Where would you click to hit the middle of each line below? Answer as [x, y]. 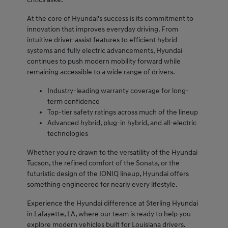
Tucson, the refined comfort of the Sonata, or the [103, 163]
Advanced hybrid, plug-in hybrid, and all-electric [122, 123]
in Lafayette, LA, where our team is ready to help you [109, 214]
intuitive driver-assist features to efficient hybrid [102, 40]
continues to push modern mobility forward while [104, 62]
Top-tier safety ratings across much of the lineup [122, 112]
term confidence [73, 102]
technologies [67, 134]
